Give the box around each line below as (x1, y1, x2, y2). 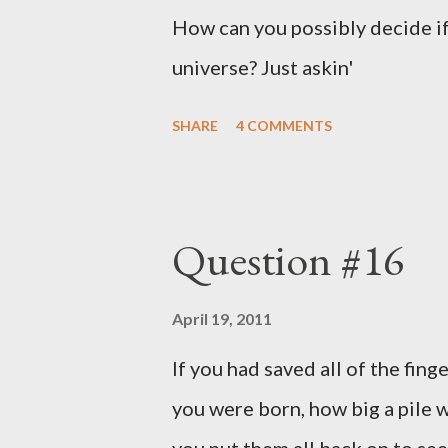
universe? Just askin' (172, 55, 353, 79)
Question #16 (172, 231, 404, 288)
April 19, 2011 (172, 309, 272, 328)
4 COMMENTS (236, 117, 332, 134)
